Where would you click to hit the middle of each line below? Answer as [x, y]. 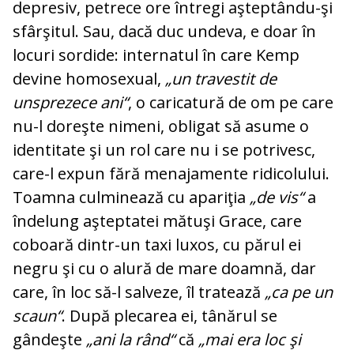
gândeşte [49, 340]
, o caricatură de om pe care [231, 103]
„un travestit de [219, 79]
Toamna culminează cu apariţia [131, 198]
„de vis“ [277, 198]
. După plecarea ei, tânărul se [169, 316]
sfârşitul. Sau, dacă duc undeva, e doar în [164, 32]
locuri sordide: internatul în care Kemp [156, 55]
